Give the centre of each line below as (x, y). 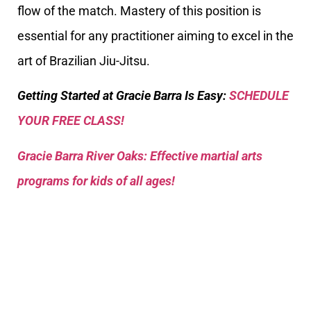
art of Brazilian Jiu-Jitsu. (84, 60)
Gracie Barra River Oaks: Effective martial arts (140, 155)
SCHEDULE (259, 96)
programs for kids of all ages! (96, 180)
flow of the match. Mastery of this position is (139, 10)
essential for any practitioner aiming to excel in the (155, 35)
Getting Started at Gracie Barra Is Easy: (123, 96)
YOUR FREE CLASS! (71, 121)
